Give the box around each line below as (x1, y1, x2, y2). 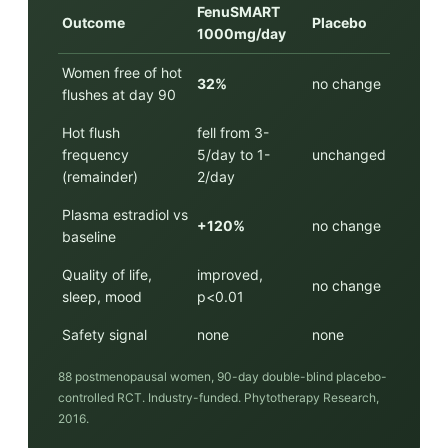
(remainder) (62, 167, 138, 185)
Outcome (62, 13, 125, 31)
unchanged (312, 145, 386, 163)
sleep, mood (62, 287, 142, 305)
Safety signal (62, 325, 147, 343)
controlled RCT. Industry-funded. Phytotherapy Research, (58, 389, 379, 405)
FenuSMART (197, 2, 280, 20)
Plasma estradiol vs (62, 205, 188, 223)
